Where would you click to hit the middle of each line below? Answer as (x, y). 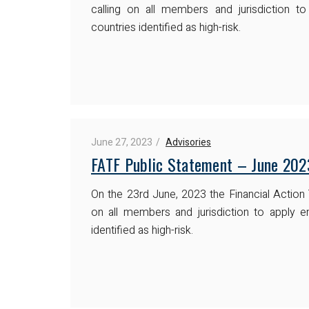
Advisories (188, 142)
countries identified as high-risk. (166, 27)
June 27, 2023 (122, 142)
